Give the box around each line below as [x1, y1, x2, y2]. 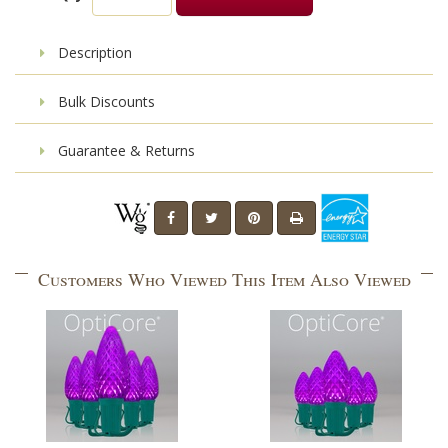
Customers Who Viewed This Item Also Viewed [37, 267, 411, 292]
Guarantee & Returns [54, 141, 195, 161]
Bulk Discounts [54, 92, 155, 112]
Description [54, 43, 132, 63]
